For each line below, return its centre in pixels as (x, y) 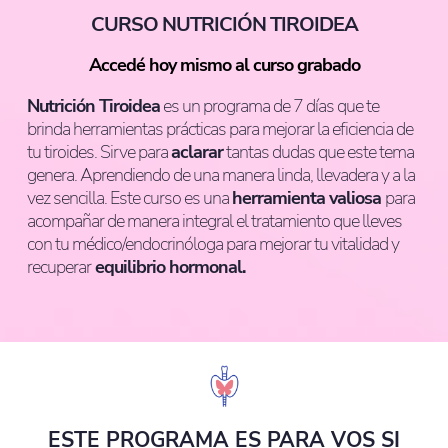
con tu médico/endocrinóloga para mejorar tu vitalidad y (213, 244)
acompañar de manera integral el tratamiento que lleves (214, 221)
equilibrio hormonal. (168, 267)
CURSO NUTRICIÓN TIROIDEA (224, 24)
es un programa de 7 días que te (269, 106)
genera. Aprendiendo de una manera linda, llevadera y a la (221, 175)
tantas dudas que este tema (318, 152)
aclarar (197, 152)
